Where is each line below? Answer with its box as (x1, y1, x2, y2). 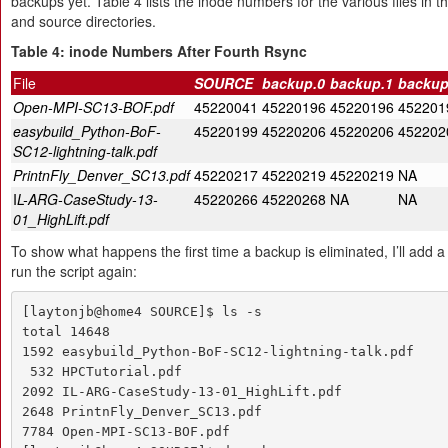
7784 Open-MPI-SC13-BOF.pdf (21, 423, 230, 439)
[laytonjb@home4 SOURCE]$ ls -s (21, 303, 262, 319)
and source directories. (11, 11, 156, 31)
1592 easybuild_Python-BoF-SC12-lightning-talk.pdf (21, 343, 414, 359)
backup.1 (330, 73, 393, 93)
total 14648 (21, 323, 110, 339)
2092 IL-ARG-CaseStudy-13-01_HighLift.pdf (21, 383, 342, 399)
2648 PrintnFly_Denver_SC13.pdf (21, 403, 262, 419)
